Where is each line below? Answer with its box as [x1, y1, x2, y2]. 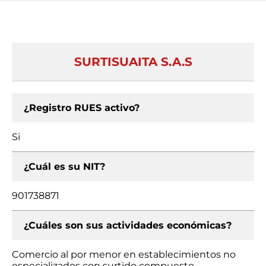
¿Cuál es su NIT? [24, 161, 105, 172]
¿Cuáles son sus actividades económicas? [24, 220, 232, 231]
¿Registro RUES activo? [24, 102, 140, 113]
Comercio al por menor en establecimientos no [12, 249, 236, 260]
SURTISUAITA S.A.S [74, 55, 192, 69]
